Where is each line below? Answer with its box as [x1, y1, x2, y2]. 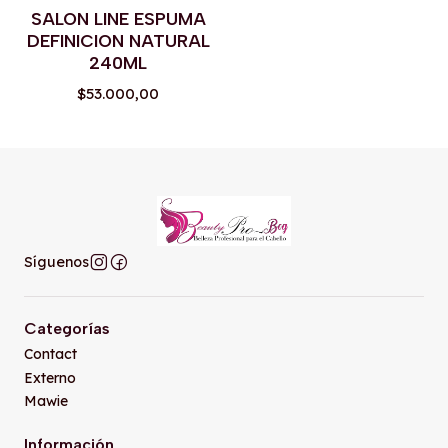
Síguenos [24, 253, 89, 272]
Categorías [24, 319, 110, 339]
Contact [24, 345, 77, 364]
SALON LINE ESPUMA [30, 7, 206, 29]
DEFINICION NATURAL [26, 29, 210, 51]
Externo [24, 368, 76, 387]
